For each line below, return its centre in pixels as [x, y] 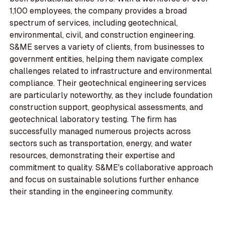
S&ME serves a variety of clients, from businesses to [107, 47]
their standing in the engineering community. [92, 192]
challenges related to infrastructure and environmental [111, 71]
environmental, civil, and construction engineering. [102, 35]
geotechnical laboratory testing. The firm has [93, 120]
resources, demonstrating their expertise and [92, 156]
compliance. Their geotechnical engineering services [108, 83]
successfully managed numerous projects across [100, 132]
